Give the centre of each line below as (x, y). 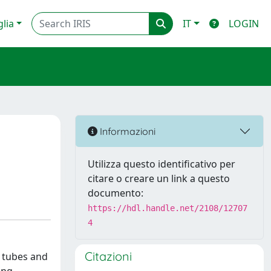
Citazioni (108, 256)
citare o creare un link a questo (159, 178)
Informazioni (126, 131)
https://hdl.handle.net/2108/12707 (168, 208)
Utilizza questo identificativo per (162, 164)
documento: (116, 193)
